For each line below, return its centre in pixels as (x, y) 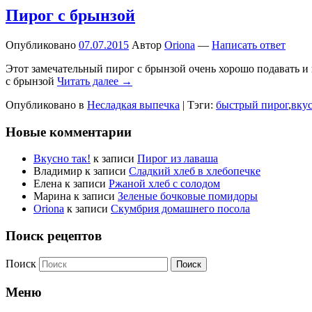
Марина (52, 196)
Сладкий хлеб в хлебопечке (195, 171)
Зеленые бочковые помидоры (188, 196)
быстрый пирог (252, 104)
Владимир (58, 171)
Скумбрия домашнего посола (180, 209)
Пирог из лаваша (178, 159)
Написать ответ (249, 45)
